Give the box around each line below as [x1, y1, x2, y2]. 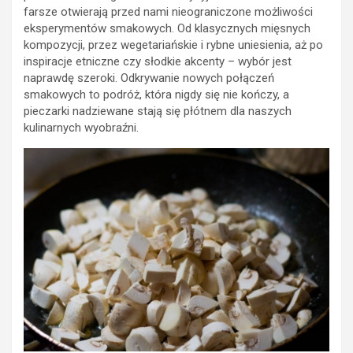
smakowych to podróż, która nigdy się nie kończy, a [24, 87, 289, 102]
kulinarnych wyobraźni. [24, 120, 139, 135]
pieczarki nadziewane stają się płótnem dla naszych [24, 103, 292, 118]
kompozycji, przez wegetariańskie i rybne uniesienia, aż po [24, 37, 323, 52]
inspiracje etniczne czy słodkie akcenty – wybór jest [24, 54, 292, 69]
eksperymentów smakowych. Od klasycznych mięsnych [24, 20, 310, 35]
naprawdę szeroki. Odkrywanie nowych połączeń [24, 70, 274, 85]
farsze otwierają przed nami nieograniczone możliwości [24, 4, 313, 19]
